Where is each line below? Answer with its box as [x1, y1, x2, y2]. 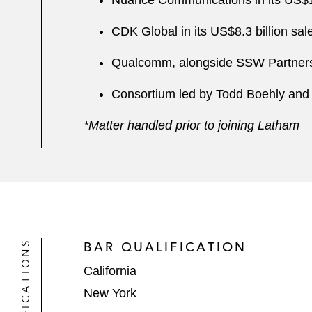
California [84, 264, 136, 278]
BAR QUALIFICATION [84, 239, 247, 255]
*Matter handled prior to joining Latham [84, 118, 299, 132]
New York [84, 286, 136, 300]
